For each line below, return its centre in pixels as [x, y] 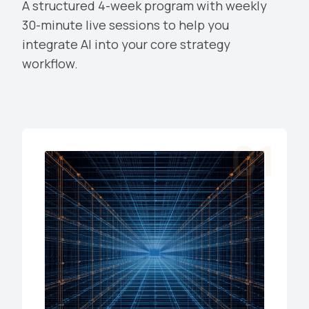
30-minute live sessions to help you [126, 25]
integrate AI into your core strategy [126, 44]
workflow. [50, 63]
